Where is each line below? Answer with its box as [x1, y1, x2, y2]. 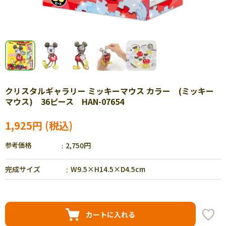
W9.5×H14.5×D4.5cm [71, 164, 145, 174]
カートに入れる [86, 209, 135, 219]
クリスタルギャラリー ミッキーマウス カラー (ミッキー [5, 85, 214, 97]
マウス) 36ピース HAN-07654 [5, 95, 124, 107]
